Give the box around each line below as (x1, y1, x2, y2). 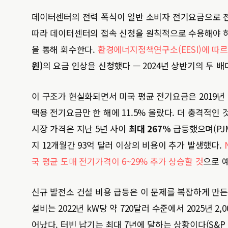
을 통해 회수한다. (32, 43, 98, 55)
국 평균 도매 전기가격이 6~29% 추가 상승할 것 (32, 155, 204, 167)
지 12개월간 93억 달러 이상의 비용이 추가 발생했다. (32, 138, 224, 151)
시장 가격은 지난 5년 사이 (32, 122, 129, 135)
